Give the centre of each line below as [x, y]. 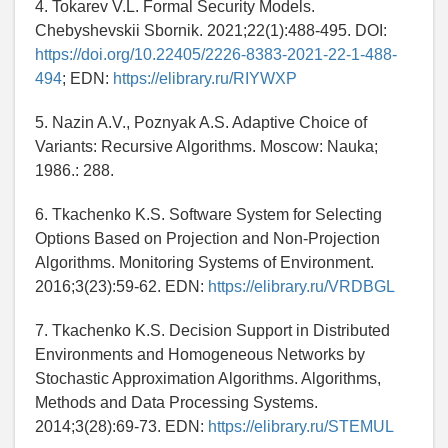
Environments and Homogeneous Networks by [200, 354]
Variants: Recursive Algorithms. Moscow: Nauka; [206, 146]
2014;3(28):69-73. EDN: [121, 426]
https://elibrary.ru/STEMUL [301, 426]
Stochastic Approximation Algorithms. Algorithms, [208, 378]
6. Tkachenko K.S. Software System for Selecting [208, 214]
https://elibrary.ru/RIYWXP [205, 78]
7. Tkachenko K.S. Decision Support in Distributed [212, 330]
